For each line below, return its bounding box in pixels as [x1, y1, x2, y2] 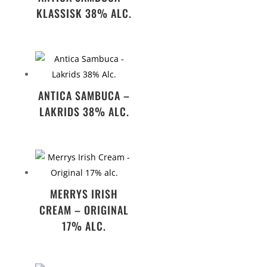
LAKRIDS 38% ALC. [39, 103, 129, 119]
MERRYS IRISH [50, 185, 119, 201]
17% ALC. [62, 218, 107, 234]
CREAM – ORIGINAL [39, 201, 129, 218]
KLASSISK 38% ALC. [36, 5, 132, 21]
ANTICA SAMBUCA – [38, 87, 131, 103]
